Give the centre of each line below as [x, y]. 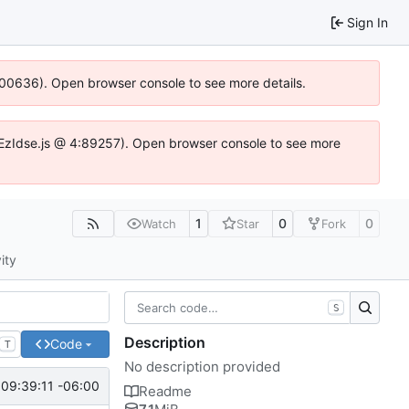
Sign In [367, 22]
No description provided [202, 366]
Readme [165, 391]
